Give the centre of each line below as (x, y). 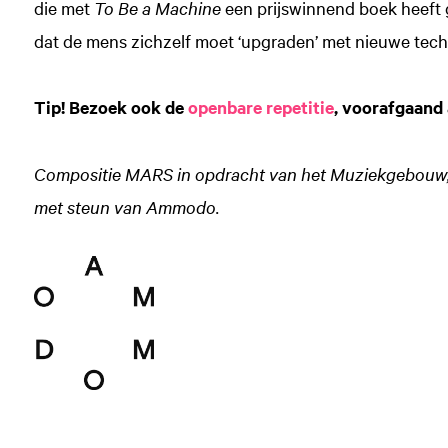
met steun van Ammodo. (126, 206)
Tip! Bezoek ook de (110, 106)
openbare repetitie (260, 106)
